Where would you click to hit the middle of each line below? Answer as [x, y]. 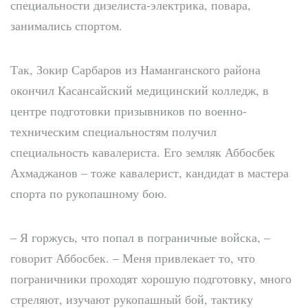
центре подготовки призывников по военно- [129, 110]
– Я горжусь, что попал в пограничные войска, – [140, 237]
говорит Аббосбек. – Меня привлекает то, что [133, 257]
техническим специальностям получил [113, 131]
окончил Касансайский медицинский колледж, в [140, 90]
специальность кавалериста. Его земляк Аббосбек [143, 152]
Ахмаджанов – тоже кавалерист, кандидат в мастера [150, 172]
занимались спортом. [66, 25]
